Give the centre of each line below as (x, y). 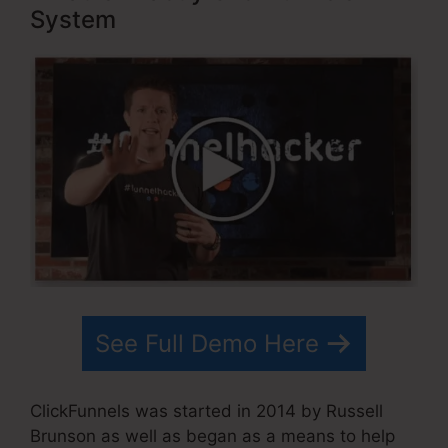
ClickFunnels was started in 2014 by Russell (206, 411)
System (73, 20)
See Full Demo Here (207, 343)
